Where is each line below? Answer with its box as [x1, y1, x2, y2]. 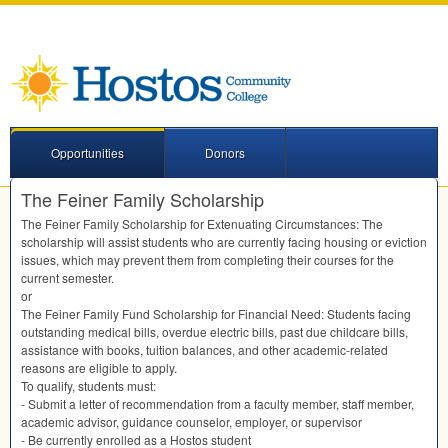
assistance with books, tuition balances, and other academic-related [21, 341, 388, 359]
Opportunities [51, 144, 124, 162]
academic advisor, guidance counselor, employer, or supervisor [21, 413, 362, 431]
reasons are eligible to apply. [21, 359, 177, 377]
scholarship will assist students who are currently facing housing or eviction [21, 233, 427, 251]
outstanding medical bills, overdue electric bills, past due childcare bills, [21, 323, 408, 341]
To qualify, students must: [21, 377, 156, 395]
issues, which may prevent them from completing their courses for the [21, 251, 394, 269]
